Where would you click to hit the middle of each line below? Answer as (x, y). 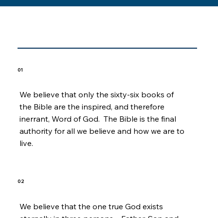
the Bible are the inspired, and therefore (92, 107)
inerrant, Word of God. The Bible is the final (98, 119)
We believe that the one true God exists (91, 206)
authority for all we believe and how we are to (102, 131)
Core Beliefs (52, 35)
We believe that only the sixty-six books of (97, 95)
